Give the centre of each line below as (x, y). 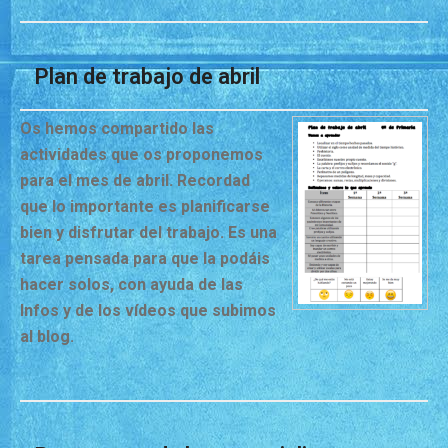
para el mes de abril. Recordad (135, 181)
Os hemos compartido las (117, 129)
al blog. (47, 337)
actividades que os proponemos (141, 155)
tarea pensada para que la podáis (145, 259)
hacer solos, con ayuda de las (131, 285)
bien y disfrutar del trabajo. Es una (148, 233)
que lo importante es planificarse (145, 207)
